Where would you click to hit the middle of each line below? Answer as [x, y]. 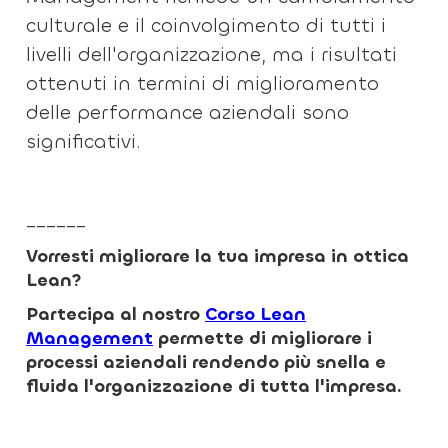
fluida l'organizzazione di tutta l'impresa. [214, 386]
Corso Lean [256, 314]
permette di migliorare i [263, 338]
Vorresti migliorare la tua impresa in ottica [218, 256]
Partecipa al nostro [116, 314]
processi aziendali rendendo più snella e [206, 362]
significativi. [84, 141]
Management [90, 338]
